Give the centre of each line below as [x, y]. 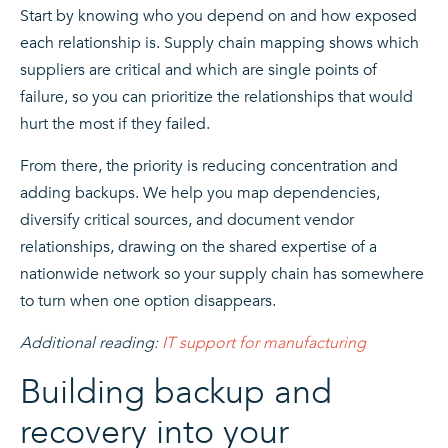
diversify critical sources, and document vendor [187, 220]
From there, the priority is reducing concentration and [209, 166]
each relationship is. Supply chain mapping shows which [219, 43]
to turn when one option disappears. [148, 301]
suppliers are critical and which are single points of [198, 70]
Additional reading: [91, 343]
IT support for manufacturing [264, 343]
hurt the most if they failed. [115, 124]
